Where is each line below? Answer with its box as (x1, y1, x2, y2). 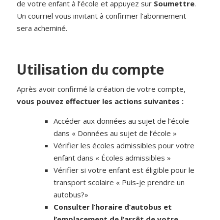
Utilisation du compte (17, 60, 165, 79)
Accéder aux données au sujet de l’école (54, 116, 190, 126)
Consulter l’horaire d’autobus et (54, 202, 172, 212)
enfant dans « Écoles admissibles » (54, 153, 171, 163)
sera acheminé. (17, 23, 68, 33)
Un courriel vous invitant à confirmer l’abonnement (17, 11, 187, 21)
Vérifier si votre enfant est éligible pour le (54, 165, 195, 175)
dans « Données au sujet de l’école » (54, 128, 179, 138)
